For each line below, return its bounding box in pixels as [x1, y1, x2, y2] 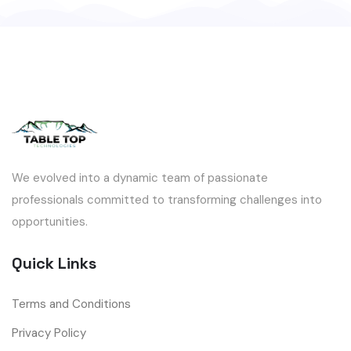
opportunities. [12, 214, 88, 230]
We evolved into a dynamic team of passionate [12, 170, 268, 186]
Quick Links [12, 253, 96, 274]
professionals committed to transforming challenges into [12, 192, 322, 208]
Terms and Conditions [12, 296, 131, 313]
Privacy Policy [12, 325, 86, 342]
